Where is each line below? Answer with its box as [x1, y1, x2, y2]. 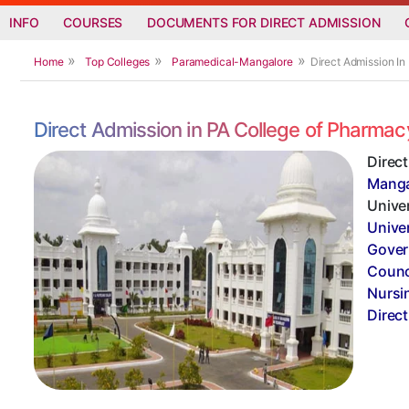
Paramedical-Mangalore [172, 54, 293, 68]
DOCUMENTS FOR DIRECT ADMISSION [147, 14, 381, 30]
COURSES [63, 14, 123, 30]
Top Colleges [85, 54, 151, 68]
